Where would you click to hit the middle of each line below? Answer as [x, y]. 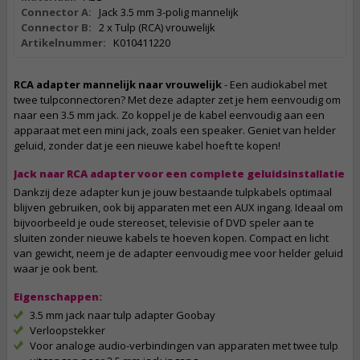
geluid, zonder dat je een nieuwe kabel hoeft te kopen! [147, 145]
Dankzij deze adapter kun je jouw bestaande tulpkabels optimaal [173, 192]
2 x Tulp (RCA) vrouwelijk [157, 27]
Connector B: [56, 27]
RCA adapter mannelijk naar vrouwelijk [118, 84]
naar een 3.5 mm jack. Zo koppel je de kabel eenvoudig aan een [169, 115]
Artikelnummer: [63, 43]
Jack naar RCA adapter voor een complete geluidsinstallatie [179, 174]
